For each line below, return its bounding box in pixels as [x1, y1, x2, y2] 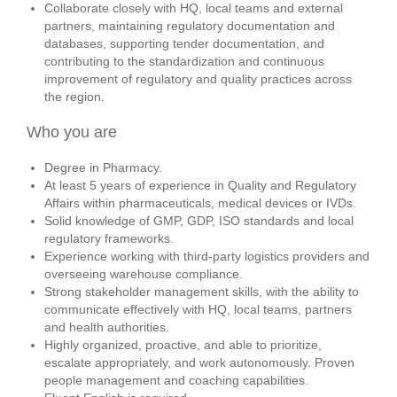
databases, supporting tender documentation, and [44, 36, 324, 51]
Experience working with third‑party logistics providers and [44, 249, 370, 263]
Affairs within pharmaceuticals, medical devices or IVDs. [44, 196, 356, 210]
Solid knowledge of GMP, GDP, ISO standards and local [44, 214, 354, 228]
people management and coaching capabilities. [44, 373, 308, 387]
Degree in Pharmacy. [44, 160, 162, 175]
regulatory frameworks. [44, 231, 174, 245]
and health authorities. [44, 320, 169, 334]
